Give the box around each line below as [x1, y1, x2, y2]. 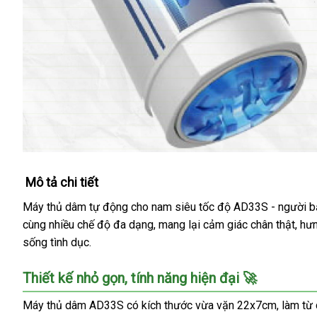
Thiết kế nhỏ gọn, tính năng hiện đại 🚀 [23, 269, 257, 287]
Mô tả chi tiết [25, 174, 98, 190]
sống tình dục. [23, 235, 91, 249]
